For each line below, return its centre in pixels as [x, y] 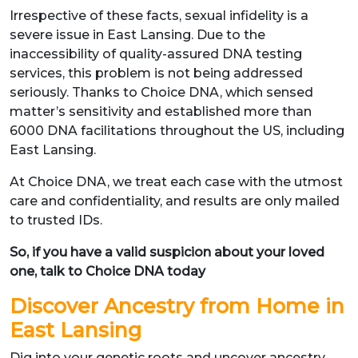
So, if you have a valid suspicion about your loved [167, 252]
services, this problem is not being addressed [156, 73]
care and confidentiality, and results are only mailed [175, 201]
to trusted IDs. [58, 220]
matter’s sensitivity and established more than [161, 111]
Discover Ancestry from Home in [177, 306]
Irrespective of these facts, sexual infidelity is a [159, 15]
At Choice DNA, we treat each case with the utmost [176, 181]
